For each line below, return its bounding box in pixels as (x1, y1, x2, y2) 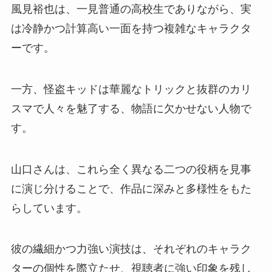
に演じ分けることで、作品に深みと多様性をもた (10, 182, 251, 195)
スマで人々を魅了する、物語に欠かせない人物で (10, 102, 251, 115)
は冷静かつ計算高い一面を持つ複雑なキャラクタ (10, 22, 251, 35)
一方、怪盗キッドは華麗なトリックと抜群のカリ (10, 83, 251, 95)
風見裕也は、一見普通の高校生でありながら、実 (10, 2, 251, 15)
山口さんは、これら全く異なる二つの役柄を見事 (10, 163, 251, 175)
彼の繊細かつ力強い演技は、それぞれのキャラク (10, 243, 251, 256)
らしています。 (10, 202, 87, 214)
